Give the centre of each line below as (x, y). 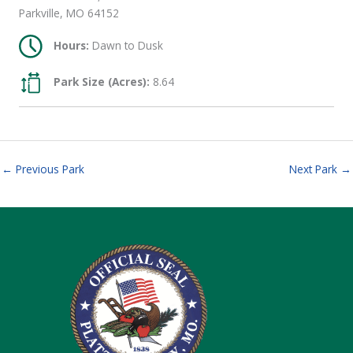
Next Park (315, 169)
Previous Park (48, 169)
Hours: (71, 45)
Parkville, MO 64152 (69, 13)
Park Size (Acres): (102, 81)
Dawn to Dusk (126, 45)
